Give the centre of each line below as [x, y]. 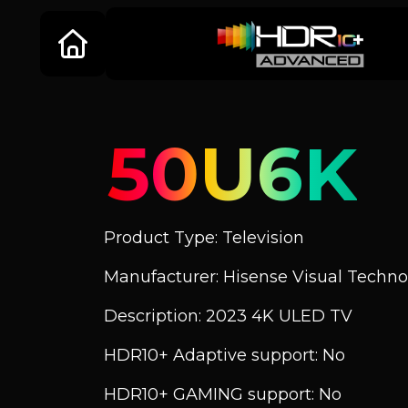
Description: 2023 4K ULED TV [228, 316]
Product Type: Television [204, 238]
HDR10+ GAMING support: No [223, 394]
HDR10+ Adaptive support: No [224, 355]
